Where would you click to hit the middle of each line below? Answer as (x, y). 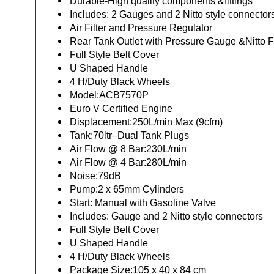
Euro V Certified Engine (121, 108)
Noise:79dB (96, 176)
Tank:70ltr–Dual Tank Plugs (130, 135)
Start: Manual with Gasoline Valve (143, 202)
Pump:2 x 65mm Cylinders (127, 189)
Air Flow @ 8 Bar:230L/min (128, 149)
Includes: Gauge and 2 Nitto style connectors (167, 216)
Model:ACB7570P (109, 95)
